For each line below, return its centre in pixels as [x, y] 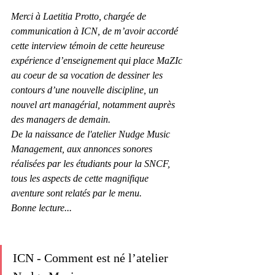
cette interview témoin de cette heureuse [89, 46]
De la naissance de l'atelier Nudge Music [92, 134]
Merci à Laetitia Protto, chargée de [80, 16]
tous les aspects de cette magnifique [81, 178]
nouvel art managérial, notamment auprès [94, 105]
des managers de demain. [62, 119]
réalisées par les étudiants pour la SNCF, [92, 164]
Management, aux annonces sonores [83, 149]
